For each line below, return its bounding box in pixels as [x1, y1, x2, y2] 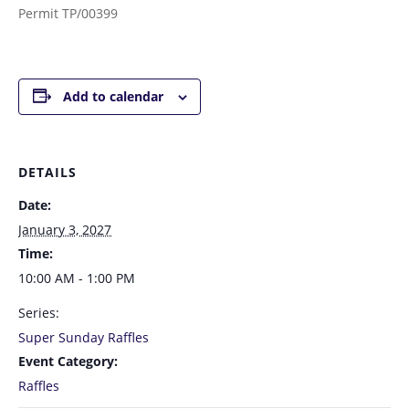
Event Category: [18, 351, 118, 370]
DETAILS [18, 163, 77, 181]
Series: [18, 303, 59, 321]
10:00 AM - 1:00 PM [18, 268, 135, 287]
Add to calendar [62, 87, 163, 105]
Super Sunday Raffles [18, 328, 149, 346]
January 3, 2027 [18, 220, 111, 238]
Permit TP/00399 [18, 4, 118, 22]
